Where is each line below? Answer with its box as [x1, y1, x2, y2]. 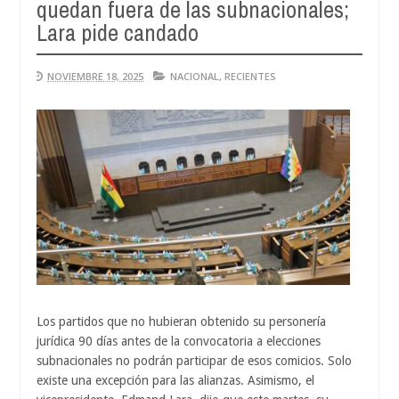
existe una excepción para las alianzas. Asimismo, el [37, 373, 314, 388]
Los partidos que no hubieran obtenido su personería [37, 314, 326, 330]
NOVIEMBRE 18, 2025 [47, 69, 143, 83]
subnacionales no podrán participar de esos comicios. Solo [37, 354, 352, 369]
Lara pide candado [37, 16, 199, 48]
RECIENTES [224, 69, 276, 83]
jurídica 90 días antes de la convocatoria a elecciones [37, 334, 321, 349]
